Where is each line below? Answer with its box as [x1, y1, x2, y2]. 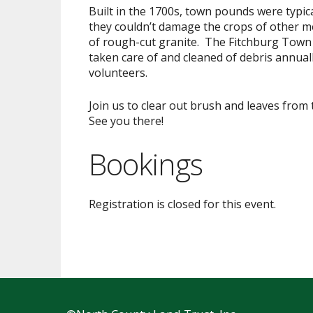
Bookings [89, 144, 203, 184]
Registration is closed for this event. [89, 196, 276, 212]
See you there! [89, 113, 163, 129]
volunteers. [89, 65, 147, 81]
